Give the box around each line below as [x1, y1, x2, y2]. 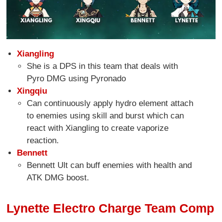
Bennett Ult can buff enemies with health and [27, 161, 192, 170]
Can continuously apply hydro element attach [27, 99, 194, 108]
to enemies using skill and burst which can [27, 111, 184, 120]
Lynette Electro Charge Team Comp [6, 201, 215, 215]
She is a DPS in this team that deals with [27, 61, 178, 71]
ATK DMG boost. [27, 173, 90, 182]
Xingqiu [16, 86, 47, 96]
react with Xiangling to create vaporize [27, 123, 169, 133]
